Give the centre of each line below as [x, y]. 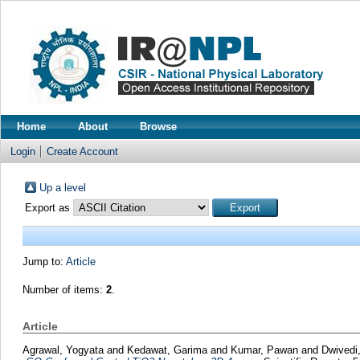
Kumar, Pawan [266, 350]
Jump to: [44, 262]
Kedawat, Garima [168, 350]
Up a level [62, 188]
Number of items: [64, 290]
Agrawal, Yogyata [64, 350]
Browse [158, 127]
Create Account [82, 151]
